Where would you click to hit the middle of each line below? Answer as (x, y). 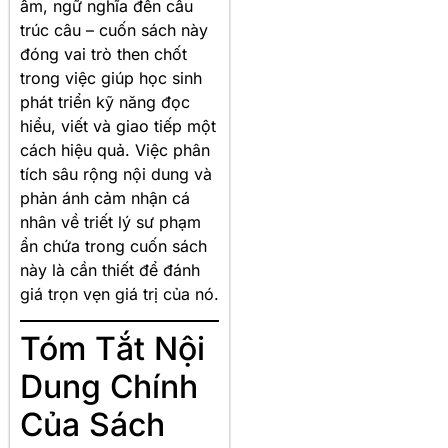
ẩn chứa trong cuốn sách (113, 246)
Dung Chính (109, 387)
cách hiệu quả (72, 150)
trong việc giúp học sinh (111, 78)
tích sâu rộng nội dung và (116, 174)
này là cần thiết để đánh (110, 270)
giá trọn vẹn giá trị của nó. (119, 294)
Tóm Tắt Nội (112, 349)
